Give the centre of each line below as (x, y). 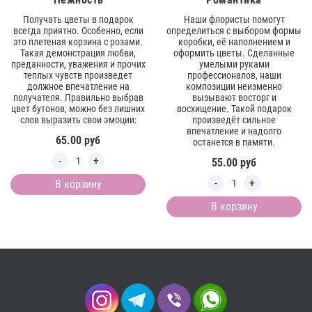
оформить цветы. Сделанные (234, 53)
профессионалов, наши (234, 76)
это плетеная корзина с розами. (78, 42)
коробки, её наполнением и (234, 42)
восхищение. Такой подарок (234, 109)
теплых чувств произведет (78, 76)
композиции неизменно (234, 87)
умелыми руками (234, 64)
